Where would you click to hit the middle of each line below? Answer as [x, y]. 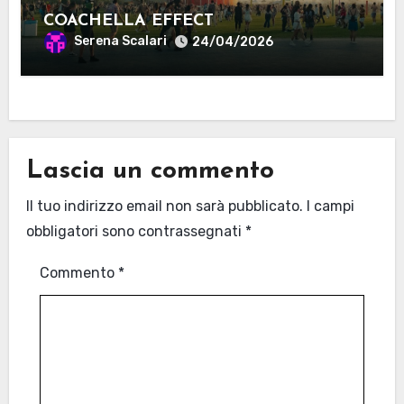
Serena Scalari [120, 41]
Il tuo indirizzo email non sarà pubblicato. [165, 206]
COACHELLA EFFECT [128, 21]
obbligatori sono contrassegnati [136, 231]
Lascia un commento [151, 172]
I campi [331, 206]
